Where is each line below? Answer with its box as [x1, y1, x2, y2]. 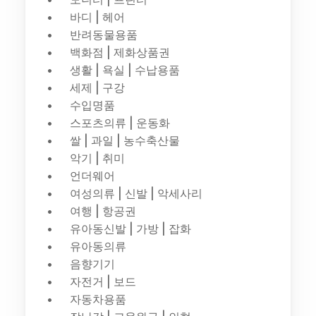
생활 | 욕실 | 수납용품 [69, 63, 180, 77]
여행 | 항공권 [69, 204, 136, 218]
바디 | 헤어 [69, 10, 125, 24]
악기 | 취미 [69, 151, 125, 165]
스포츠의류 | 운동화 [69, 116, 170, 130]
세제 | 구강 [69, 80, 125, 95]
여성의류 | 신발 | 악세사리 [69, 186, 202, 200]
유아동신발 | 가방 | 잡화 [69, 221, 191, 236]
